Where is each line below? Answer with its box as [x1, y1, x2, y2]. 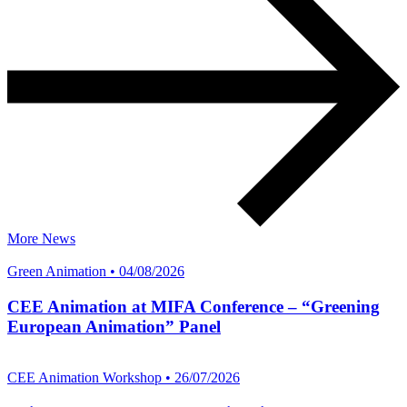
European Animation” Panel [7, 316, 221, 336]
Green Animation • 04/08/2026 [7, 263, 184, 280]
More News [7, 231, 75, 247]
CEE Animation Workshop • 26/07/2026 [7, 370, 240, 386]
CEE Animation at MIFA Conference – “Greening [7, 296, 380, 316]
